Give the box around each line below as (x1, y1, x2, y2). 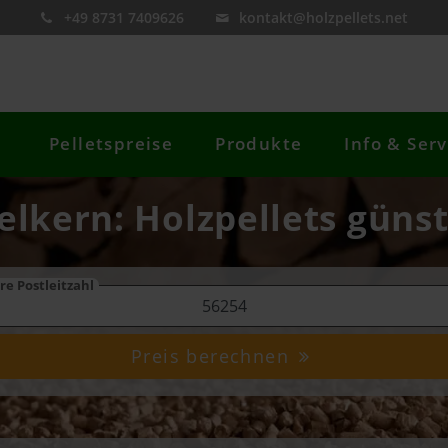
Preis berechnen (131, 344, 296, 369)
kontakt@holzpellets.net (239, 8, 409, 27)
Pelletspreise (49, 132, 174, 156)
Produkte (215, 132, 303, 156)
